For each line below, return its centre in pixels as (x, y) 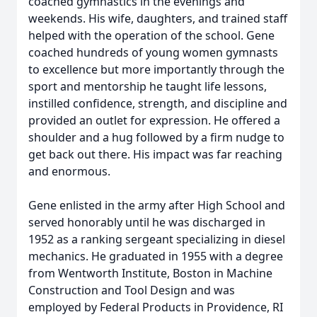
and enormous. (69, 171)
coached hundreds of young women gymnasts (153, 52)
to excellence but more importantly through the (156, 69)
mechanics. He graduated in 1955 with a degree (156, 256)
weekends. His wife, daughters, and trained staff (158, 18)
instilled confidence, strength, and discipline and (158, 103)
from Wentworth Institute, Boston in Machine (150, 273)
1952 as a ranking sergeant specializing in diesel (157, 239)
